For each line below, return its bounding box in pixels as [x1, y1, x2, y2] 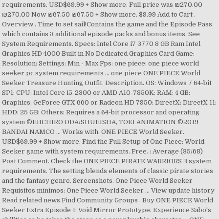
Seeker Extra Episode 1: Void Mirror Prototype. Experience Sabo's [2, 206, 212, 214]
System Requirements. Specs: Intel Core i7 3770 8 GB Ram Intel [2, 40, 201, 47]
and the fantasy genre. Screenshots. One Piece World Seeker [2, 177, 193, 184]
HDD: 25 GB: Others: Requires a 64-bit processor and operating [2, 109, 200, 116]
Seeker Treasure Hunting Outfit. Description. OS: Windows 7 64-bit [2, 79, 212, 87]
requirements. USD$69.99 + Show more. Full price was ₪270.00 [2, 1, 203, 8]
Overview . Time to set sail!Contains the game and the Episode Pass [2, 21, 213, 28]
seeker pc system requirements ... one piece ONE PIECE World [2, 69, 201, 77]
